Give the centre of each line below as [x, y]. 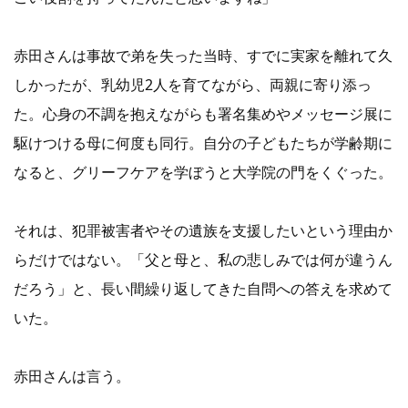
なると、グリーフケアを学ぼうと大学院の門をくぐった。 [203, 173]
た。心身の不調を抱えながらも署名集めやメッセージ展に [203, 114]
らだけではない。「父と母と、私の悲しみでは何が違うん [203, 260]
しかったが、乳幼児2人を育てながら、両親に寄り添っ [193, 85]
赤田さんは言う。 [72, 377]
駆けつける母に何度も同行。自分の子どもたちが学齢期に [203, 143]
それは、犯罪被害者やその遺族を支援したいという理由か [203, 231]
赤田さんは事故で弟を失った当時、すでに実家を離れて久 [203, 56]
